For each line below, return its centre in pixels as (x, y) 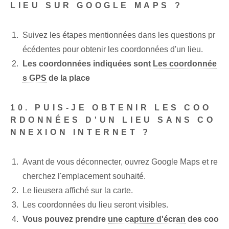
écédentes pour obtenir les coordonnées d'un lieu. (113, 50)
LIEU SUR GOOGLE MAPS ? (97, 6)
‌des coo (202, 219)
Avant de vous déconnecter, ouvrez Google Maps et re (120, 162)
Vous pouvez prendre (65, 219)
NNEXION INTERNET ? (81, 132)
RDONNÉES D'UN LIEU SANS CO (113, 120)
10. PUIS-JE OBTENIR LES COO (111, 108)
